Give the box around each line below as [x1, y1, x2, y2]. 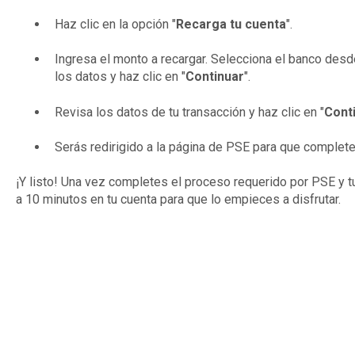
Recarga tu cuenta [175, 16, 286, 32]
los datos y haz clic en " [54, 69, 185, 85]
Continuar [185, 69, 244, 85]
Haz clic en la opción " [54, 16, 176, 32]
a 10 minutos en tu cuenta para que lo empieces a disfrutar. [15, 192, 341, 208]
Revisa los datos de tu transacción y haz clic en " [54, 104, 324, 120]
